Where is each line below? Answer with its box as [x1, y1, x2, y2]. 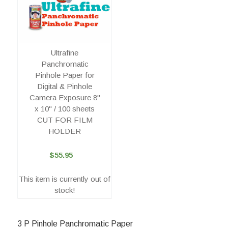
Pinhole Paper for [35, 71, 95, 80]
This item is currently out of [19, 175, 111, 184]
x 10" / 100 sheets [35, 104, 95, 113]
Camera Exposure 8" [29, 93, 100, 102]
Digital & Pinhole [37, 82, 93, 91]
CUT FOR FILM [37, 116, 93, 125]
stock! [54, 186, 75, 195]
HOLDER [48, 127, 81, 136]
